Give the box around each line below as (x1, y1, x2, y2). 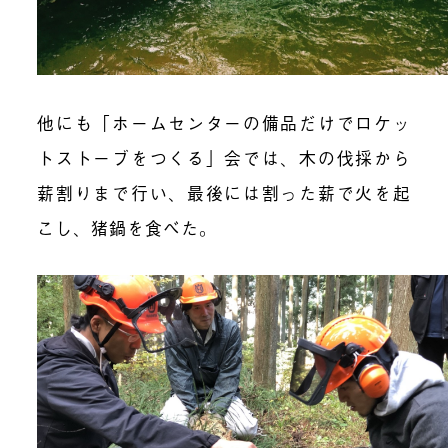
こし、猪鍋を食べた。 (37, 214, 218, 240)
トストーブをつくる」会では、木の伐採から (37, 144, 411, 170)
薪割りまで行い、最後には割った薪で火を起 (37, 179, 411, 205)
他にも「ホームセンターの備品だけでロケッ (37, 109, 411, 135)
